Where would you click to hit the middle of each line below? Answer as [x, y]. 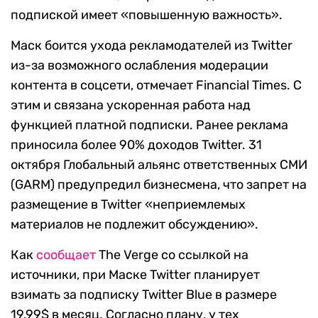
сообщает [66, 255]
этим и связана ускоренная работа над [131, 105]
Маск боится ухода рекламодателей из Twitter [152, 46]
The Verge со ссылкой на [172, 255]
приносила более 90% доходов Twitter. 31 [136, 145]
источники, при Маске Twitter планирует [135, 275]
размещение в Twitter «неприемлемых [128, 205]
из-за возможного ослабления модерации [139, 66]
